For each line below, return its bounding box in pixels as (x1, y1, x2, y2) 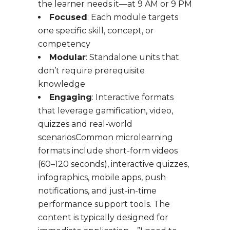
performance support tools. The (38, 199, 170, 209)
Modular (49, 52, 86, 63)
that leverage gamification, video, (38, 106, 173, 116)
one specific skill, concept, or (38, 26, 154, 36)
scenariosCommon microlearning (38, 132, 173, 143)
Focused (49, 12, 87, 23)
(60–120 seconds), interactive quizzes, (38, 159, 189, 169)
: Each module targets (87, 12, 178, 23)
